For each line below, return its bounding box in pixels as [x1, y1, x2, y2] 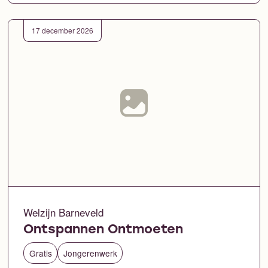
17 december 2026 [32, 25, 93, 35]
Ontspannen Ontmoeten [23, 223, 184, 236]
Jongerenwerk [63, 247, 117, 260]
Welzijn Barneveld [23, 204, 104, 220]
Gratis [29, 247, 52, 260]
